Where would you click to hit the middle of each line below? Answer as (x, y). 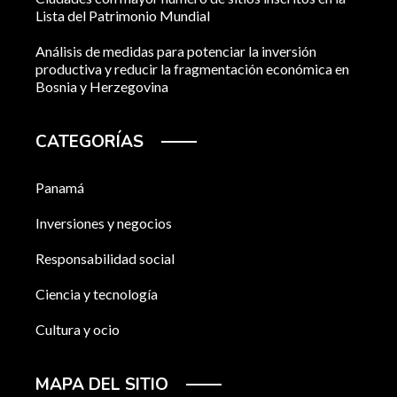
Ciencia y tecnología (97, 294)
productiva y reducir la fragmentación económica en (192, 69)
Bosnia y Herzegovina (102, 87)
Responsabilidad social (105, 259)
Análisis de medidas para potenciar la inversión (176, 51)
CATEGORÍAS (90, 142)
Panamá (60, 188)
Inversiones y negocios (104, 223)
